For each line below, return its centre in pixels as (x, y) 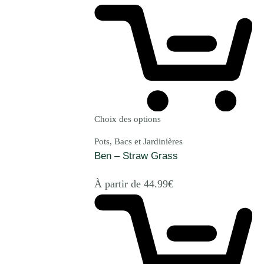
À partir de (119, 184)
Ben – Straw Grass (136, 156)
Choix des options (128, 119)
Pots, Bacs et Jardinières (138, 142)
